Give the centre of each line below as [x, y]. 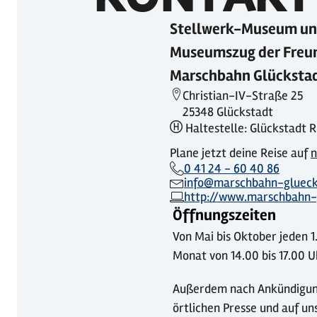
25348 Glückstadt [227, 112]
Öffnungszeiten [225, 215]
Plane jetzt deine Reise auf [240, 153]
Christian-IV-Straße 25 [242, 96]
